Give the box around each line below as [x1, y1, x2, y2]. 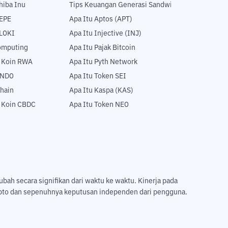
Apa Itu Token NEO [69, 101, 129, 109]
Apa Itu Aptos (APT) [69, 16, 132, 23]
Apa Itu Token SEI [69, 73, 126, 80]
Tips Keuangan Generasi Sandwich [69, 2, 180, 9]
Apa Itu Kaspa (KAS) [69, 87, 133, 95]
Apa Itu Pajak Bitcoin [69, 44, 135, 52]
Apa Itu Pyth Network [69, 59, 137, 66]
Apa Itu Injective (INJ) [69, 30, 141, 38]
